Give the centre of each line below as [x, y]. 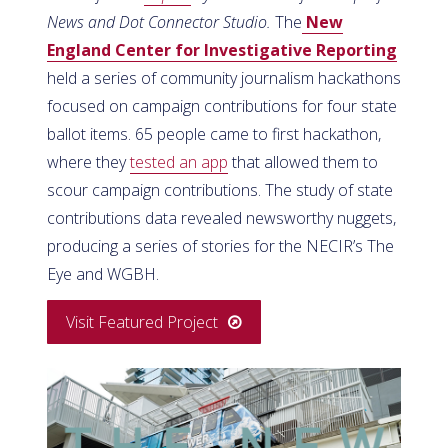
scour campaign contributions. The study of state [220, 189]
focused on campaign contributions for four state [222, 105]
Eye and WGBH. [103, 273]
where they [88, 161]
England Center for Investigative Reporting [222, 49]
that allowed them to [303, 161]
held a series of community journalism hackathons [224, 77]
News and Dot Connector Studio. [161, 21]
